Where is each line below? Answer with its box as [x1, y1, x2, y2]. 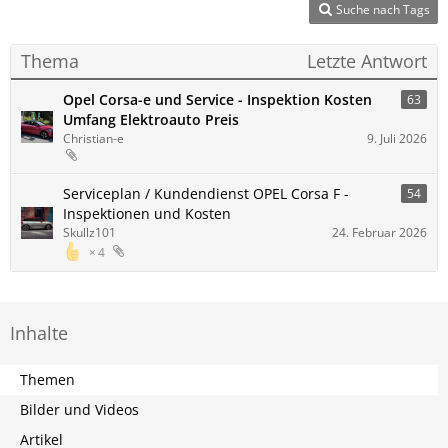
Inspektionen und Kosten [63, 204, 231, 223]
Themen [20, 370, 75, 389]
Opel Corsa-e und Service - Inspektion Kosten [63, 90, 372, 109]
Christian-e [63, 130, 124, 147]
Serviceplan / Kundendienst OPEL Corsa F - [63, 184, 349, 203]
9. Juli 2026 [367, 130, 427, 147]
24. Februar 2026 [332, 224, 427, 241]
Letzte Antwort [307, 49, 427, 73]
